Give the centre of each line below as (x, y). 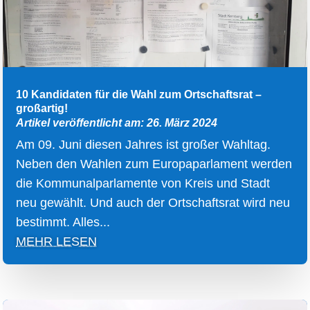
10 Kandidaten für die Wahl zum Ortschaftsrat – (139, 95)
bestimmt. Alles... (63, 222)
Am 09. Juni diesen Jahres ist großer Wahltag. (144, 145)
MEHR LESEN (57, 242)
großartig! (42, 109)
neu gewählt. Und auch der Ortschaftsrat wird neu (153, 203)
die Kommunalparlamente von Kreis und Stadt (143, 184)
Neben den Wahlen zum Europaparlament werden (154, 164)
